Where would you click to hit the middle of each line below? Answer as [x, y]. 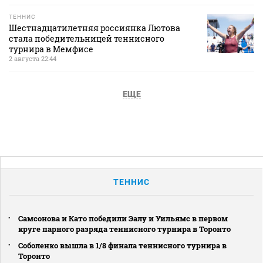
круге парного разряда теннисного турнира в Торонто [124, 229]
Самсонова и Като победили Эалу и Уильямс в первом [123, 218]
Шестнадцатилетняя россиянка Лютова [95, 28]
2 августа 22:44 [33, 58]
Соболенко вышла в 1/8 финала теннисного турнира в [122, 245]
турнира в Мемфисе [51, 49]
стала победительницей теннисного [87, 38]
